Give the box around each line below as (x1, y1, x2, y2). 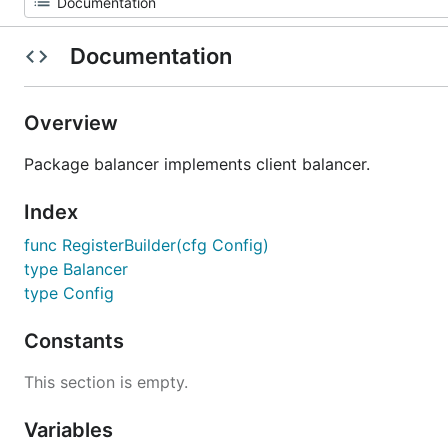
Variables (24, 418, 118, 442)
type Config (24, 283, 114, 303)
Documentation (64, 43, 237, 69)
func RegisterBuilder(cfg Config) (24, 235, 269, 255)
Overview (24, 111, 123, 135)
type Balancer (24, 259, 128, 279)
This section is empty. (24, 372, 188, 392)
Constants (24, 329, 129, 353)
